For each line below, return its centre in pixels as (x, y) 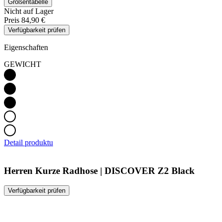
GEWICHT (23, 64)
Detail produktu (28, 142)
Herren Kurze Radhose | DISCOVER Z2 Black (99, 170)
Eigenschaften (26, 47)
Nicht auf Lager (29, 11)
